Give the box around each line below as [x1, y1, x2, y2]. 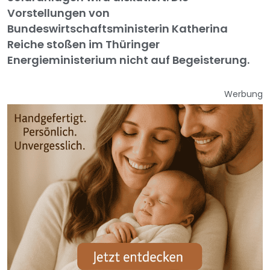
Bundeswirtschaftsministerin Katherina [7, 21, 228, 37]
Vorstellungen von [7, 5, 110, 21]
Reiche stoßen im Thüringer [7, 37, 160, 52]
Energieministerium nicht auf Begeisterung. [7, 52, 250, 68]
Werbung [224, 88, 263, 101]
